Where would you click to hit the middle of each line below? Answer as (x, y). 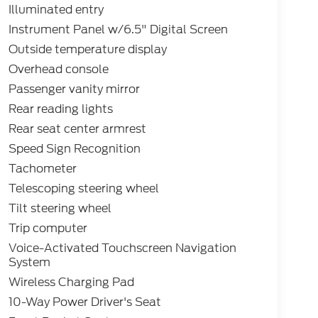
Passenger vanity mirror (74, 89)
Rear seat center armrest (77, 129)
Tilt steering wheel (60, 209)
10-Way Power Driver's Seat (85, 302)
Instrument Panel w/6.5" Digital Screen (118, 30)
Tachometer (42, 169)
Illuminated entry (56, 10)
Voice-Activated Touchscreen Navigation (122, 248)
